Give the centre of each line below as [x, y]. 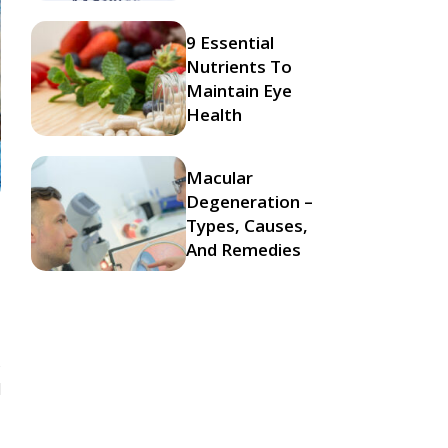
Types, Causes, [247, 225]
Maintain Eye [239, 90]
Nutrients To [239, 66]
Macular [219, 177]
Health [214, 114]
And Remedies [243, 249]
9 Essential [230, 42]
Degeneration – [249, 201]
